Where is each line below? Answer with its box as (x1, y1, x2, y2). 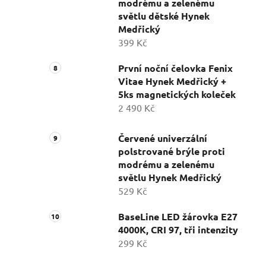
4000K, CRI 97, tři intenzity (118, 223, 238, 236)
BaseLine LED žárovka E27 (118, 210, 237, 223)
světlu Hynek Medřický (118, 171, 221, 184)
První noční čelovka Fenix (118, 62, 233, 75)
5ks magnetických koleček (118, 88, 236, 101)
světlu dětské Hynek (118, 9, 210, 23)
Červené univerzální (118, 132, 207, 145)
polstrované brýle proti (118, 145, 225, 158)
